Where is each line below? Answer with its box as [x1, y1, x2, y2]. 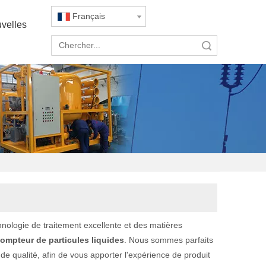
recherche [138, 40, 172, 50]
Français [72, 11, 105, 21]
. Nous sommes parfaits [124, 235, 213, 245]
